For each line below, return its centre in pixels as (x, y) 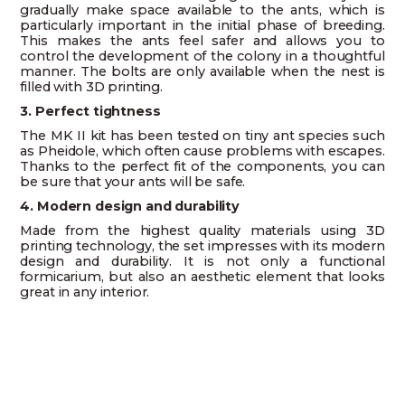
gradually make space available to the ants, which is (202, 10)
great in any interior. (85, 292)
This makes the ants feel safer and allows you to (202, 41)
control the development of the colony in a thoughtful (202, 57)
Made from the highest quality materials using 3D (202, 231)
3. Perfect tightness (90, 112)
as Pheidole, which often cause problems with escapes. (202, 151)
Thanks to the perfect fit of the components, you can (202, 167)
